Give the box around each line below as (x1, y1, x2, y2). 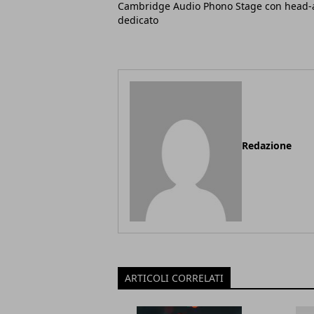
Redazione (242, 139, 292, 152)
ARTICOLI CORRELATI (125, 271, 224, 285)
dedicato (118, 13, 158, 27)
